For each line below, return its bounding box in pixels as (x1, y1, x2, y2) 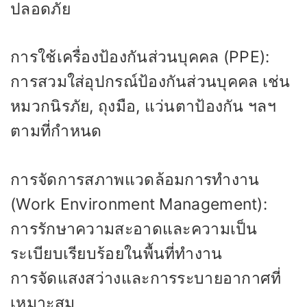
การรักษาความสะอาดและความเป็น (10, 219, 258, 238)
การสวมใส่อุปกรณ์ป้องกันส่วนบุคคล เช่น (10, 72, 291, 91)
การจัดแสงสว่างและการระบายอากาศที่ (10, 268, 282, 288)
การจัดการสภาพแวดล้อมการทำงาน (10, 169, 260, 189)
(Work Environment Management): (10, 194, 267, 214)
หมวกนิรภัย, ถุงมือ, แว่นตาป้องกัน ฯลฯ (10, 97, 276, 116)
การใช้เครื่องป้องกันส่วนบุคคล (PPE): (10, 47, 270, 66)
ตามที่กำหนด (10, 121, 102, 140)
